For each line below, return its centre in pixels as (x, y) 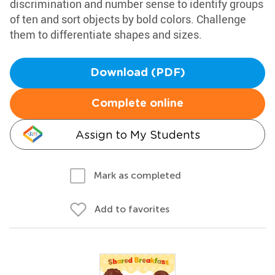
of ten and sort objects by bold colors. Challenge (128, 19)
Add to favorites (132, 209)
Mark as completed (137, 175)
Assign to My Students (137, 135)
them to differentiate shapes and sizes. (106, 34)
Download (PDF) (137, 73)
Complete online (137, 104)
